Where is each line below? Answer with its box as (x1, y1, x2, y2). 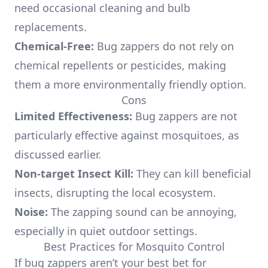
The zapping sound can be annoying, (48, 205, 237, 219)
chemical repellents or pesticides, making (14, 58, 226, 72)
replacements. (14, 20, 87, 34)
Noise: (14, 205, 48, 219)
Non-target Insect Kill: (14, 166, 133, 181)
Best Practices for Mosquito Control (43, 239, 225, 254)
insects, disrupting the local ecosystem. (14, 185, 216, 200)
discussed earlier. (14, 147, 101, 162)
